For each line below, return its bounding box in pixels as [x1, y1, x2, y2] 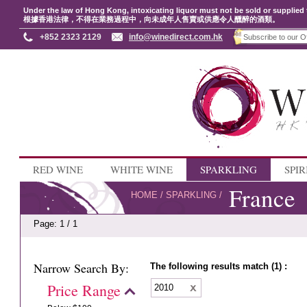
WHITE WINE [110, 162, 173, 176]
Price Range [47, 280, 121, 300]
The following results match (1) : [150, 261, 288, 271]
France [229, 182, 296, 214]
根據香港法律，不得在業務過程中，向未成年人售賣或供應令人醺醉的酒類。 [23, 15, 280, 23]
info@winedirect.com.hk [129, 32, 223, 42]
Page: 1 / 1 [34, 219, 78, 229]
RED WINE [33, 162, 83, 176]
